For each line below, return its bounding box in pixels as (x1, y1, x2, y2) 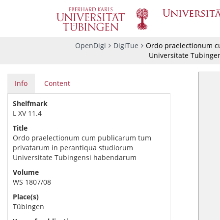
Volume (13, 167, 39, 177)
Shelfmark (13, 99, 48, 108)
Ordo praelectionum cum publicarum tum (13, 133, 151, 142)
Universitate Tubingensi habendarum (13, 153, 137, 162)
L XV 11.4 (13, 109, 42, 118)
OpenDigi (75, 41, 106, 50)
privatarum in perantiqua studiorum (13, 143, 133, 152)
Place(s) (13, 192, 39, 201)
